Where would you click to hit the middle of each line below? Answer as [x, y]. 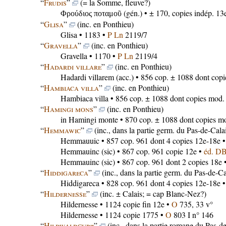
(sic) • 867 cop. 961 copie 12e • [151, 151]
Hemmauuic [80, 140]
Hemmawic [62, 130]
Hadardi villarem [87, 77]
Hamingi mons [68, 109]
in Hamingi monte [89, 119]
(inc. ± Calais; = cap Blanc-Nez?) [152, 193]
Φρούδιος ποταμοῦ [91, 13]
